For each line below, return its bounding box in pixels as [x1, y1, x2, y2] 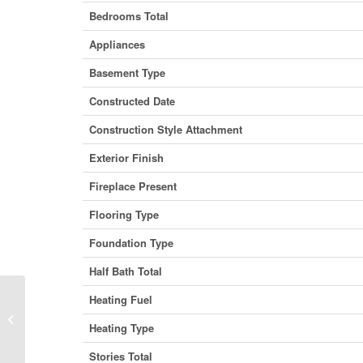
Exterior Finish [89, 150, 164, 165]
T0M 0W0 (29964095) [28, 322, 129, 335]
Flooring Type [89, 207, 159, 222]
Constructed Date [89, 93, 175, 109]
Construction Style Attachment [89, 122, 242, 137]
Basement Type [89, 65, 165, 80]
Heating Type [89, 320, 154, 335]
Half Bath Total [89, 263, 162, 279]
